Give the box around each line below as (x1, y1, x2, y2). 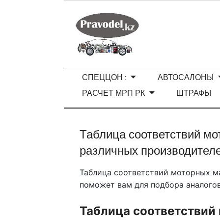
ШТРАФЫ (176, 88, 212, 98)
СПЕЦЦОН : (82, 73, 127, 82)
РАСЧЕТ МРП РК (82, 88, 145, 98)
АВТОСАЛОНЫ (158, 73, 214, 82)
